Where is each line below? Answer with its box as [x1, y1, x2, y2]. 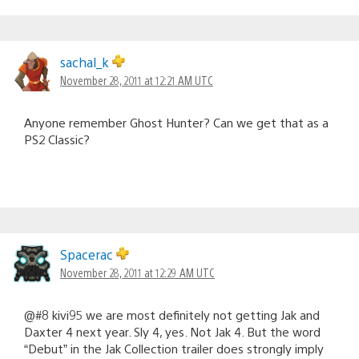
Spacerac [60, 246, 116, 264]
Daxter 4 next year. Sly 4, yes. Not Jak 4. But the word [24, 324, 321, 340]
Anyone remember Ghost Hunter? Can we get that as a [24, 115, 329, 131]
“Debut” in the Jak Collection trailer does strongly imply [24, 341, 324, 357]
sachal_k [60, 54, 112, 71]
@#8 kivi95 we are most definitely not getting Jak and [24, 307, 320, 323]
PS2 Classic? [24, 131, 90, 147]
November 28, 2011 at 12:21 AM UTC [60, 73, 213, 88]
